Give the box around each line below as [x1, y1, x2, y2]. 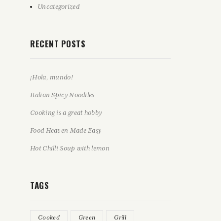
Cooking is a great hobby [30, 109, 102, 116]
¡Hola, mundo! [30, 74, 73, 81]
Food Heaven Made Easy [30, 127, 102, 134]
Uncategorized [37, 3, 79, 10]
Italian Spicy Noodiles [30, 91, 95, 99]
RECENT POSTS [30, 37, 85, 50]
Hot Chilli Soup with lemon [30, 145, 110, 152]
